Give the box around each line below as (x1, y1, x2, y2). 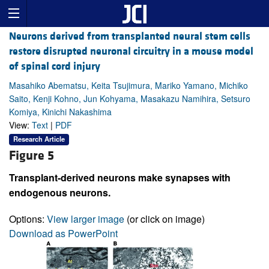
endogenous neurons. (9, 185, 110, 199)
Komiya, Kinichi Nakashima (9, 106, 112, 118)
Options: (9, 211, 47, 226)
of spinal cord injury (9, 59, 100, 74)
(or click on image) (124, 211, 205, 226)
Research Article (13, 134, 65, 144)
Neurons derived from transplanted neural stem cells (9, 29, 250, 44)
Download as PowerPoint (9, 226, 118, 240)
